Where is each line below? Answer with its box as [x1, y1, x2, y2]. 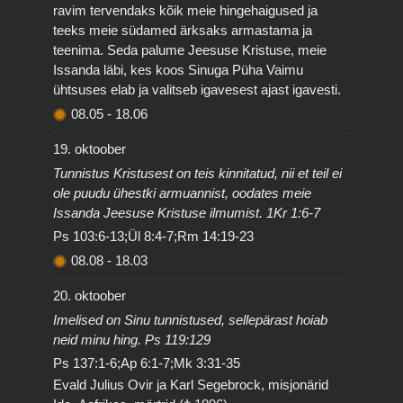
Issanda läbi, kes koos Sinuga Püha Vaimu [53, 62, 304, 77]
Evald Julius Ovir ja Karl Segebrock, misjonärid [53, 376, 329, 392]
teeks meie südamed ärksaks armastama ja [53, 22, 313, 38]
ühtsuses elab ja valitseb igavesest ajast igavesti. [53, 82, 342, 97]
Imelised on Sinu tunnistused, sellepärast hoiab [53, 311, 328, 327]
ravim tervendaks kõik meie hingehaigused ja [53, 3, 318, 18]
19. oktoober [53, 141, 127, 157]
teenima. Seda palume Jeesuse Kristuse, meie [53, 42, 327, 58]
